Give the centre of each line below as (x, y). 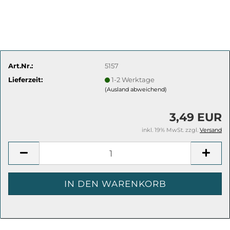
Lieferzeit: (25, 79)
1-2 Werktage (133, 79)
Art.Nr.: (21, 65)
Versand (211, 130)
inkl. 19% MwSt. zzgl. (171, 130)
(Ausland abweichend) (136, 89)
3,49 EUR (196, 117)
